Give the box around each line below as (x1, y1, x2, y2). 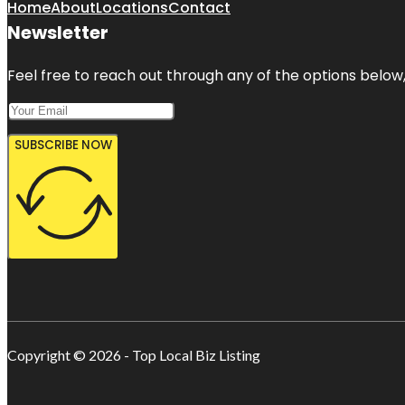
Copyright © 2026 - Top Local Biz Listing (7, 345, 260, 363)
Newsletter (7, 19, 108, 45)
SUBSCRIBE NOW (14, 136, 112, 154)
